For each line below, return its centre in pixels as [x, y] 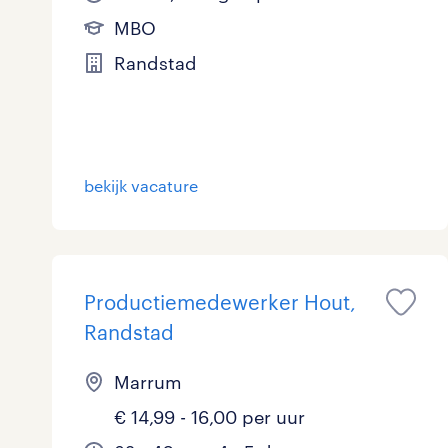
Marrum [148, 382]
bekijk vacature [141, 185]
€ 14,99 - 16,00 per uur [209, 417]
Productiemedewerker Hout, [220, 302]
